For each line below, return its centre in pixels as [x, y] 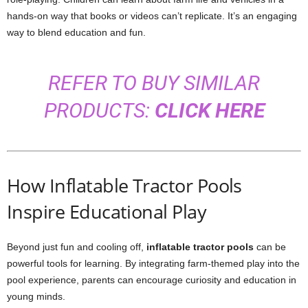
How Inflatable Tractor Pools [124, 185]
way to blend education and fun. [76, 32]
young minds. [36, 296]
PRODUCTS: [99, 110]
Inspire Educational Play [107, 211]
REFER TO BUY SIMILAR [154, 83]
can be [270, 247]
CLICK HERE [209, 110]
